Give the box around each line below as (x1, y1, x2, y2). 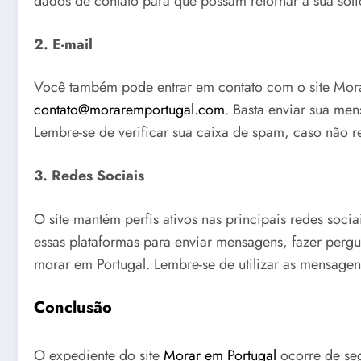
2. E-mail (34, 33, 93, 55)
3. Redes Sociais (34, 164, 144, 186)
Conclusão (34, 296, 112, 320)
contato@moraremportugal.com (34, 99, 225, 121)
